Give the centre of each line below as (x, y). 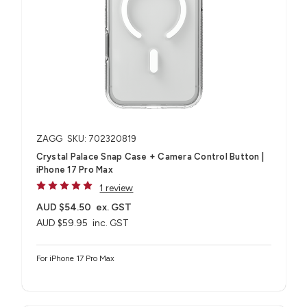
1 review (116, 188)
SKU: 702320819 (101, 138)
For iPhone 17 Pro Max (75, 259)
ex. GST (114, 207)
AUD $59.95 (62, 223)
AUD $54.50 (63, 207)
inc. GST (111, 223)
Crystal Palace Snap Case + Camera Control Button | (150, 156)
